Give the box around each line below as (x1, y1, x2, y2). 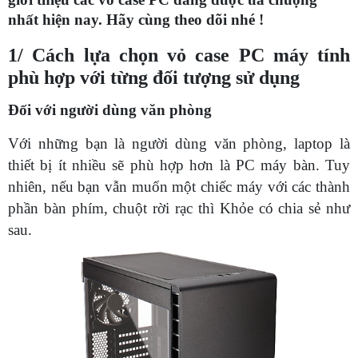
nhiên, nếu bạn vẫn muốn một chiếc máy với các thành (8, 177, 350, 195)
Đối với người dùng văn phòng (8, 101, 212, 119)
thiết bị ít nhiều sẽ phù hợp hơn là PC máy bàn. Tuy (8, 156, 350, 173)
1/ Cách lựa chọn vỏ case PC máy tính (8, 44, 350, 66)
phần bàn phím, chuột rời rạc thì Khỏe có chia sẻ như (8, 199, 350, 217)
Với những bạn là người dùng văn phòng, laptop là (8, 134, 350, 152)
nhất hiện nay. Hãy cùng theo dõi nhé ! (8, 11, 264, 29)
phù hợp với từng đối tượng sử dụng (8, 66, 300, 88)
